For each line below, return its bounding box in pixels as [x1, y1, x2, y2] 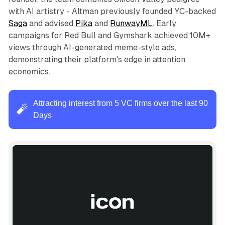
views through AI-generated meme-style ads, [8, 42, 176, 52]
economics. [8, 66, 50, 76]
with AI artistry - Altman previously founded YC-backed [8, 6, 216, 16]
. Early [152, 18, 176, 28]
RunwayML [109, 18, 153, 28]
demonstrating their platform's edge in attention [8, 54, 185, 64]
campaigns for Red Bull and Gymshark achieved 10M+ [8, 30, 210, 40]
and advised [27, 18, 75, 28]
